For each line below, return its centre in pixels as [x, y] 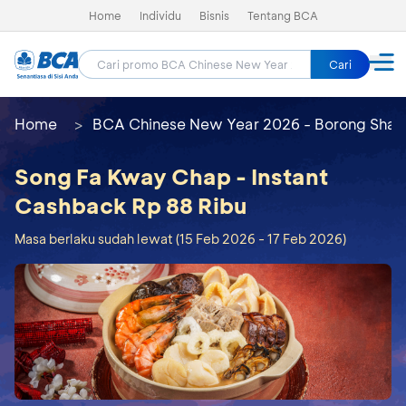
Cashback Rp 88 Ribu [130, 205]
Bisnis [214, 15]
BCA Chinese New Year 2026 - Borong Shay [248, 124]
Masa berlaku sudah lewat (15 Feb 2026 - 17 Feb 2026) [180, 239]
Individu [160, 15]
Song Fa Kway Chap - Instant [171, 176]
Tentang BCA [282, 15]
